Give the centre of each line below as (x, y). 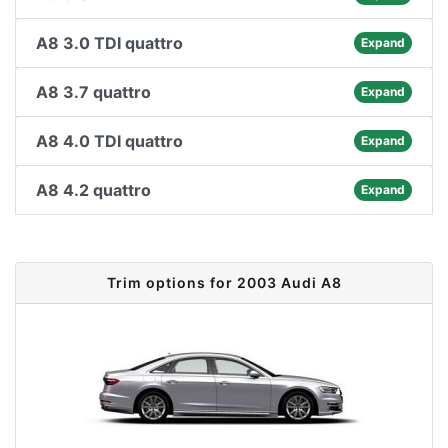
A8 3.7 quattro (93, 92)
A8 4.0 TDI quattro (109, 141)
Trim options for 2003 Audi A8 (224, 282)
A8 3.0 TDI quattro (109, 43)
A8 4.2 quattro (93, 190)
